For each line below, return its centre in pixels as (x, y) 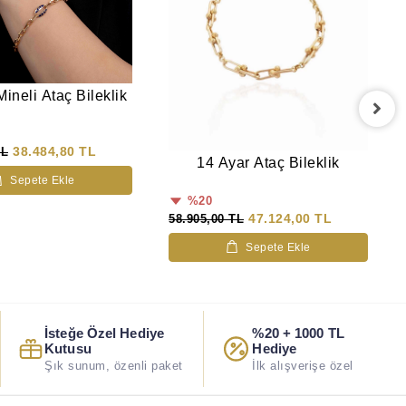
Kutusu (68, 348)
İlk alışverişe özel (303, 366)
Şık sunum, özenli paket (114, 366)
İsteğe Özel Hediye (104, 333)
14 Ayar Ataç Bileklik (268, 162)
